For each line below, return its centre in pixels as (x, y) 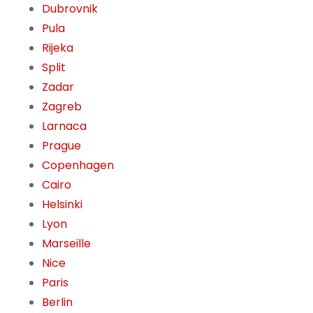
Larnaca (64, 126)
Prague (61, 146)
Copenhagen (78, 166)
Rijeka (58, 48)
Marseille (66, 244)
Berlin (57, 303)
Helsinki (62, 205)
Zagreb (62, 107)
